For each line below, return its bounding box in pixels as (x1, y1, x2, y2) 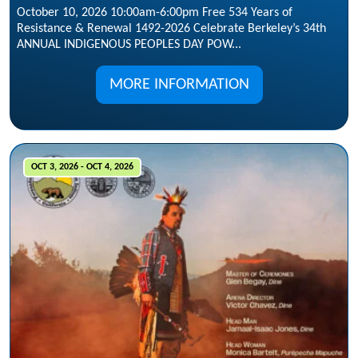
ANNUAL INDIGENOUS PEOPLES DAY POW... (17, 38, 241, 52)
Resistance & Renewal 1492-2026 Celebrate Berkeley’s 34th (17, 22, 326, 36)
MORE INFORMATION (109, 77, 249, 93)
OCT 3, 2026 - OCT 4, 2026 (30, 162, 133, 173)
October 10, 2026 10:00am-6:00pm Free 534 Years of (17, 6, 292, 20)
